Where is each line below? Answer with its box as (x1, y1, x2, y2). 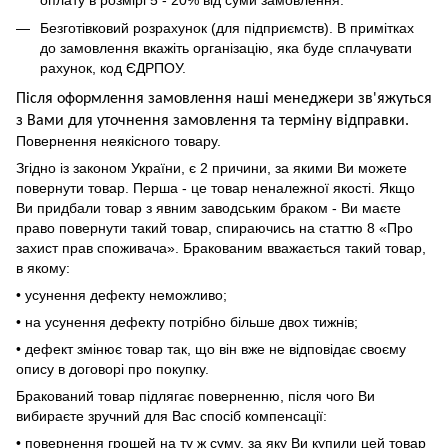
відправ (336, 112, 389, 129)
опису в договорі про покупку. (16, 360, 209, 377)
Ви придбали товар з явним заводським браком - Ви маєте (16, 199, 401, 216)
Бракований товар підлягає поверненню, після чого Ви (16, 387, 375, 404)
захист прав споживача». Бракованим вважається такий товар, (16, 239, 426, 256)
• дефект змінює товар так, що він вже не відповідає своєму (16, 340, 406, 357)
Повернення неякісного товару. (16, 132, 221, 149)
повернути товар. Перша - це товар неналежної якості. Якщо (16, 179, 415, 196)
